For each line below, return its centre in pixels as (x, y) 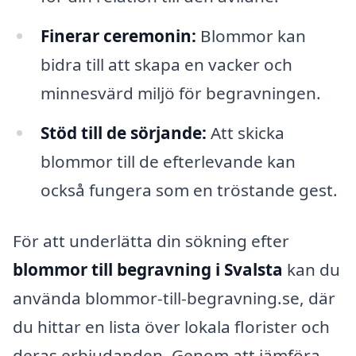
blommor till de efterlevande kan (168, 161)
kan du (311, 269)
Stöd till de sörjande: (123, 132)
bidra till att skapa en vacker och (166, 65)
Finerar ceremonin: (118, 36)
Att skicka (245, 132)
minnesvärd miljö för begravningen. (180, 93)
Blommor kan (251, 36)
